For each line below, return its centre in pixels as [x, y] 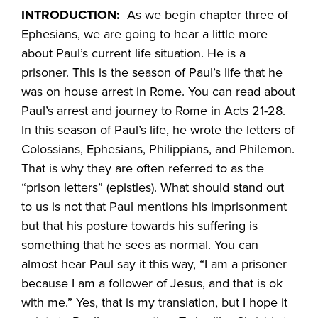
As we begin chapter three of [204, 15]
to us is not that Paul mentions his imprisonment [154, 206]
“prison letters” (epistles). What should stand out [153, 187]
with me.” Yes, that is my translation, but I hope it [155, 302]
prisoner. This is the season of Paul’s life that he [152, 72]
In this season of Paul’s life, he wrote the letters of [158, 130]
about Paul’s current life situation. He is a [134, 53]
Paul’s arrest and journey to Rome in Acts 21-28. [154, 110]
